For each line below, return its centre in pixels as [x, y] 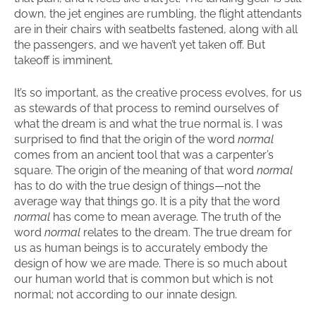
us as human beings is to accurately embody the [141, 248]
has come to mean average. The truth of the [165, 217]
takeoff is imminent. [63, 60]
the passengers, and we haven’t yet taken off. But [140, 45]
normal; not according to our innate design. [126, 294]
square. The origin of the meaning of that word [135, 170]
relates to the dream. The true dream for [186, 232]
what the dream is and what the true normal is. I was [148, 124]
